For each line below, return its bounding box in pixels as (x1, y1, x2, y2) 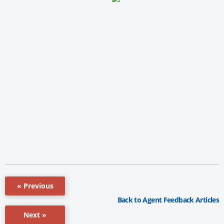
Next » (23, 209, 46, 219)
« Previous (16, 180, 53, 190)
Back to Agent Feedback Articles (117, 195, 219, 205)
